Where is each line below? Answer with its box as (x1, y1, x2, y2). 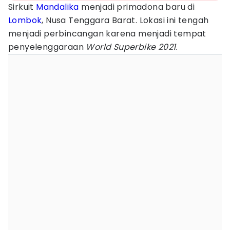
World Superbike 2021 (86, 41, 176, 53)
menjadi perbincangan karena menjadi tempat (8, 28, 206, 40)
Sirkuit (8, 1, 36, 13)
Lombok (8, 14, 42, 26)
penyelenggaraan (8, 41, 86, 53)
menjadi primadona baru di (79, 1, 195, 13)
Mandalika (36, 1, 79, 13)
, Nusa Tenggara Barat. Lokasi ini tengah (42, 14, 209, 26)
